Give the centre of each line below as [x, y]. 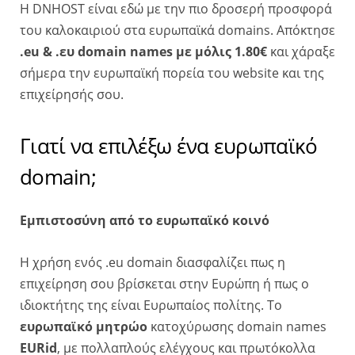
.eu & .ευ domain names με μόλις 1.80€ [143, 52]
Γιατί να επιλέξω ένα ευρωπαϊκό [169, 145]
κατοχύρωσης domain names [237, 326]
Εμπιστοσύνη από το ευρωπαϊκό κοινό [145, 220]
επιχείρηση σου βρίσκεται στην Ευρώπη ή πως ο [164, 283]
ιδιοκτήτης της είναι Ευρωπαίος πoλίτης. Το [151, 305]
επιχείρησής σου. [72, 95]
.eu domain [139, 262]
